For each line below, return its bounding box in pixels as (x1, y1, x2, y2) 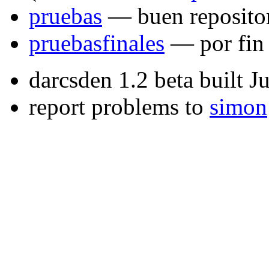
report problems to (29, 93, 210, 119)
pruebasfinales (29, 29, 165, 56)
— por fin (165, 29, 264, 56)
